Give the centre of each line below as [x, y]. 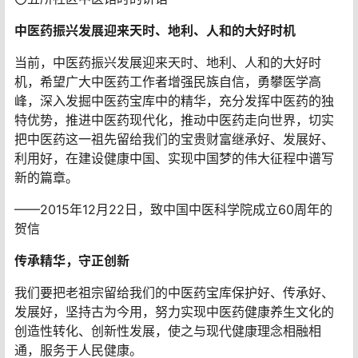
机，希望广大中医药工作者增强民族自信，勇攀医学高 [168, 81]
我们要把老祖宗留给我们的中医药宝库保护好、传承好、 [174, 292]
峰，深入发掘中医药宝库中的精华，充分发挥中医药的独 [174, 100]
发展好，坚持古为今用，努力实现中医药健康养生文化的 [174, 311]
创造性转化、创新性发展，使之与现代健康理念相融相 [168, 330]
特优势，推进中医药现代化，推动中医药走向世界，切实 [174, 119]
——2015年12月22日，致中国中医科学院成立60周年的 [173, 209]
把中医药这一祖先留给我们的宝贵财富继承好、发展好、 [174, 139]
